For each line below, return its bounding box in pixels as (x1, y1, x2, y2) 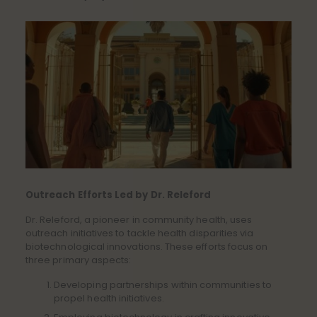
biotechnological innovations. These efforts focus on (25, 240, 268, 254)
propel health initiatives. (54, 292, 164, 306)
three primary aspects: (25, 253, 132, 267)
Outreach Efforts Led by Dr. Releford (25, 188, 212, 202)
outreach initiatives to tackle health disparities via (25, 226, 254, 241)
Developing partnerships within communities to (54, 278, 272, 292)
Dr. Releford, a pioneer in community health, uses (25, 213, 253, 227)
